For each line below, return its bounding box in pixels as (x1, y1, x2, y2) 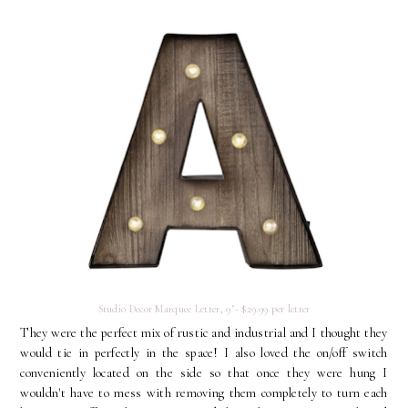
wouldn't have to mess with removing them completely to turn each (20, 385, 388, 402)
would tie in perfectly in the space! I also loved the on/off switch (20, 345, 388, 362)
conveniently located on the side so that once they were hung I (20, 365, 388, 382)
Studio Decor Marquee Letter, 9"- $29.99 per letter (97, 301, 311, 315)
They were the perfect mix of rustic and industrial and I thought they (20, 325, 388, 342)
